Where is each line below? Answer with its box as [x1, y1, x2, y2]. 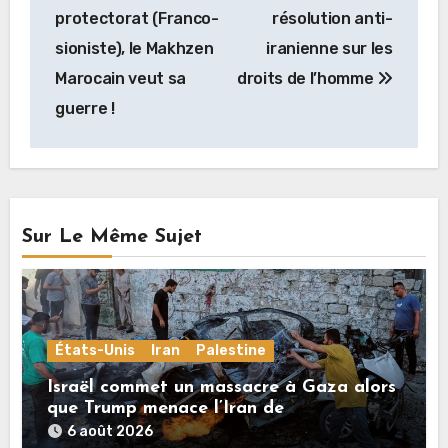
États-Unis [55, 342, 136, 360]
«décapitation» [47, 420, 180, 440]
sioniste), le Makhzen [55, 38, 214, 58]
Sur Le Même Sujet [22, 226, 203, 247]
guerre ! [55, 98, 115, 118]
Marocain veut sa [55, 68, 187, 88]
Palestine [196, 342, 267, 360]
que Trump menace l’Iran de [47, 399, 285, 419]
